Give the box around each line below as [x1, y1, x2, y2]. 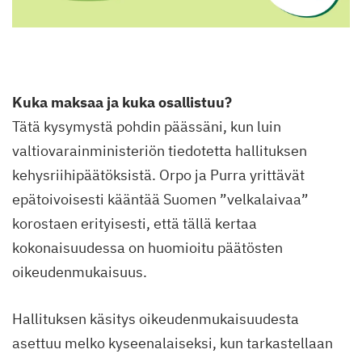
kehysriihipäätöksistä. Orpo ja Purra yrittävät [12, 166, 305, 185]
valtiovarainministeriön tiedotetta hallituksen [12, 141, 307, 161]
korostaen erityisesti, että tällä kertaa [12, 214, 257, 234]
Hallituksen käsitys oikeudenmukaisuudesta [12, 309, 299, 329]
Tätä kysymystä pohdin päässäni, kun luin [12, 117, 281, 137]
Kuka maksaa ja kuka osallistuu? [12, 93, 232, 112]
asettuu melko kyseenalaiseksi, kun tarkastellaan [12, 334, 333, 353]
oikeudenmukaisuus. [12, 263, 147, 282]
